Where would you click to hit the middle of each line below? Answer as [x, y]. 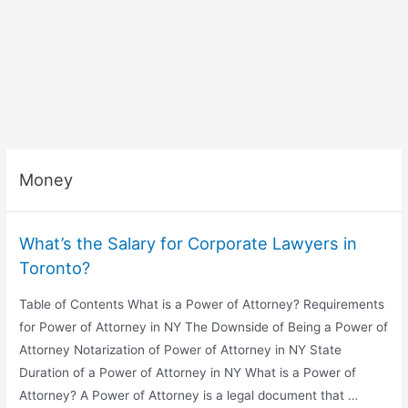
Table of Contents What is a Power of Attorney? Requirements [202, 305]
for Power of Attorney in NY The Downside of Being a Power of [204, 327]
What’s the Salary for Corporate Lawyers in [189, 244]
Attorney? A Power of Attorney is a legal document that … [189, 396]
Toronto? [55, 268]
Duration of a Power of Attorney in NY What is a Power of [188, 373]
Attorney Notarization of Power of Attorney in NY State [181, 350]
